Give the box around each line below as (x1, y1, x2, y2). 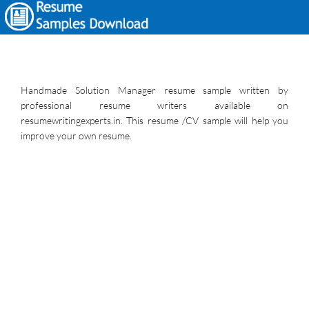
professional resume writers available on (21, 99, 288, 111)
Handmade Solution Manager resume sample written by (21, 84, 288, 96)
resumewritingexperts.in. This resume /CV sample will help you (21, 114, 288, 126)
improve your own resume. (21, 130, 132, 141)
